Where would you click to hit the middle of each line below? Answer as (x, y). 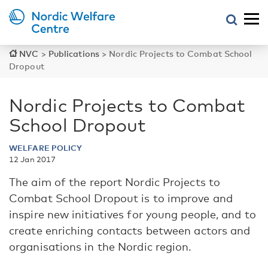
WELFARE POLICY (46, 148)
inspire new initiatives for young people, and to (133, 214)
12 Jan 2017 (33, 159)
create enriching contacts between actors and (130, 230)
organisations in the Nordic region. (100, 246)
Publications (74, 54)
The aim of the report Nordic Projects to (115, 182)
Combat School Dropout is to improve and (121, 198)
